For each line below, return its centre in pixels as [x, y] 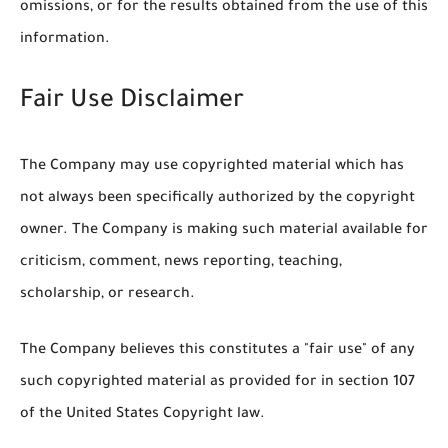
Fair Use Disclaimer [132, 103]
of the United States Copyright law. [142, 414]
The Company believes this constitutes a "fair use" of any [217, 350]
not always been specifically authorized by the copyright [217, 198]
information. [65, 40]
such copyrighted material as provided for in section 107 [217, 382]
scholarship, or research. [107, 294]
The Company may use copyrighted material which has [212, 166]
